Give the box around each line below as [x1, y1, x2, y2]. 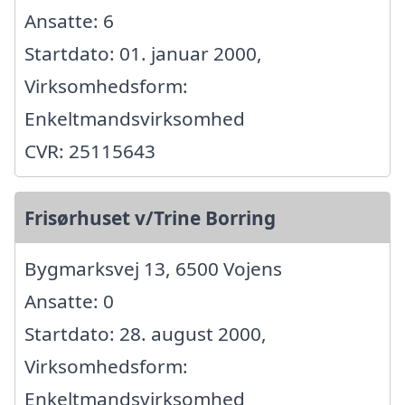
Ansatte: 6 [24, 8, 114, 34]
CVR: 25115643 [24, 138, 155, 165]
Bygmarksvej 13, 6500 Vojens [24, 256, 282, 282]
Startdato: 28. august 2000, [24, 321, 267, 347]
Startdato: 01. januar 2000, [24, 41, 262, 67]
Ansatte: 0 [24, 288, 114, 315]
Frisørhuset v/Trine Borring [24, 205, 276, 231]
